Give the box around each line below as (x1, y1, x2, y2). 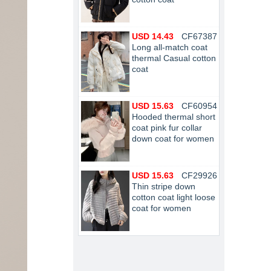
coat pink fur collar (132, 123, 202, 132)
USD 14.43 (132, 31, 174, 41)
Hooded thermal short (132, 112, 215, 122)
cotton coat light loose (132, 192, 215, 202)
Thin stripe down (132, 181, 195, 191)
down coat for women (132, 134, 214, 143)
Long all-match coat (132, 42, 207, 52)
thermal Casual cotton (132, 53, 216, 63)
